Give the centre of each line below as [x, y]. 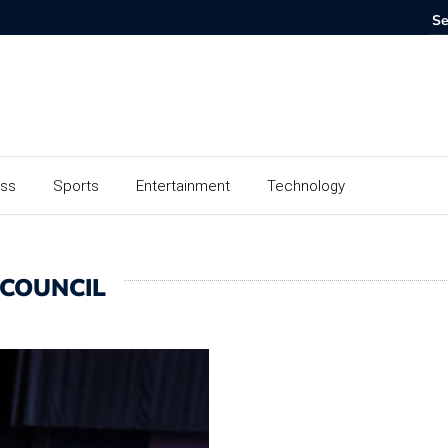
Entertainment [183, 185]
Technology [306, 185]
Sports [76, 185]
